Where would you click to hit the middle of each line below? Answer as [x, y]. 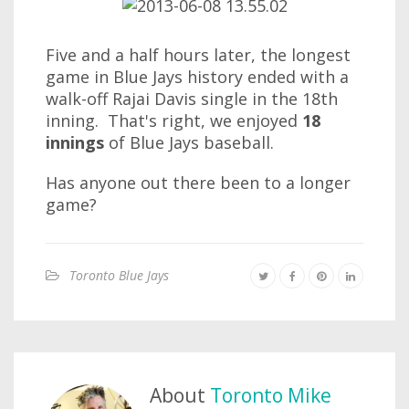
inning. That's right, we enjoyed [174, 121]
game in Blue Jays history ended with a [197, 77]
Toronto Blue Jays [119, 275]
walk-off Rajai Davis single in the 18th [192, 99]
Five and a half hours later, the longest [198, 55]
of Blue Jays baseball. [189, 142]
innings [75, 142]
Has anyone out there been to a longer [198, 183]
